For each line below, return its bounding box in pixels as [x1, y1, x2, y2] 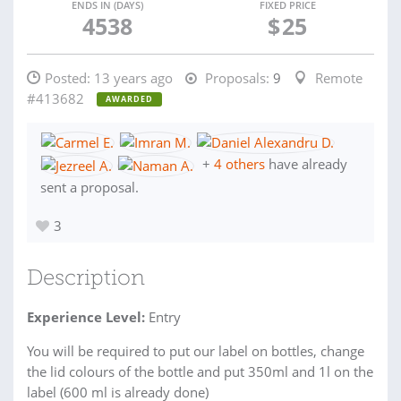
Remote [315, 69, 363, 87]
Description [27, 268, 145, 290]
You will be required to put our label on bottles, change [27, 341, 364, 360]
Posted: [45, 69, 94, 87]
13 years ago [94, 69, 173, 87]
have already [265, 155, 347, 174]
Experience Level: [27, 307, 145, 326]
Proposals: [201, 69, 269, 87]
